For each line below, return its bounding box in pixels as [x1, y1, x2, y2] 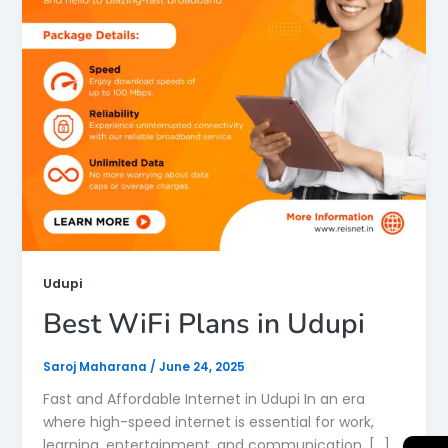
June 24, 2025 [158, 358, 245, 375]
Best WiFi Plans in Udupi [42, 305, 365, 344]
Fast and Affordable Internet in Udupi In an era [42, 388, 365, 409]
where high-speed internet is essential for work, [42, 411, 374, 432]
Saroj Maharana [42, 358, 150, 375]
